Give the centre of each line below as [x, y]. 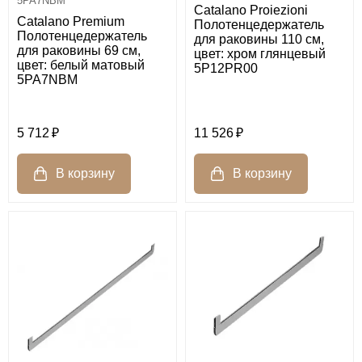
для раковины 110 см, [259, 39]
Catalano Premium [71, 21]
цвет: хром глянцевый [260, 53]
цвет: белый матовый [81, 65]
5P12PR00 [226, 68]
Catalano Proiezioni [251, 10]
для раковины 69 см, [79, 50]
